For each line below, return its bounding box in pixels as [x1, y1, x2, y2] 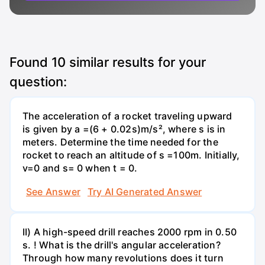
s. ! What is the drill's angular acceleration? [22, 238, 221, 251]
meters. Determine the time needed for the [22, 136, 218, 148]
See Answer [26, 185, 80, 198]
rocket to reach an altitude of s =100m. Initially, [22, 149, 240, 161]
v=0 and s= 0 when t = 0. [22, 162, 138, 174]
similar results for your [66, 54, 206, 70]
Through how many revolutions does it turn [22, 251, 224, 264]
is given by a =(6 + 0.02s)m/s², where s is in [22, 123, 226, 135]
